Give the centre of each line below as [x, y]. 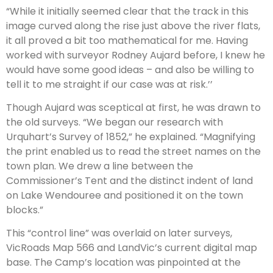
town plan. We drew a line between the [100, 166]
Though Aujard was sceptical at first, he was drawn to [133, 107]
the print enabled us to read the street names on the [133, 151]
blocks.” [25, 210]
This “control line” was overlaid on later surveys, [119, 233]
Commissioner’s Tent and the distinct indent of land [129, 180]
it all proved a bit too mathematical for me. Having [127, 40]
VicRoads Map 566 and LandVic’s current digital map [132, 248]
